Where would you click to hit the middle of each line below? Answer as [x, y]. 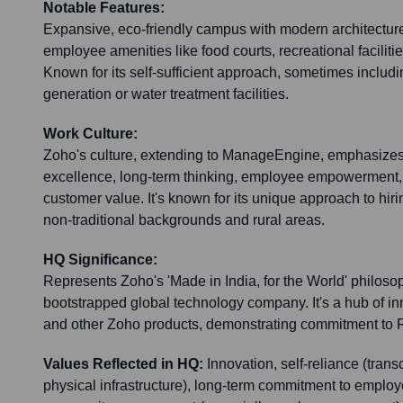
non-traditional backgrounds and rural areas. [184, 220]
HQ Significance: [100, 260]
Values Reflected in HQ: [123, 364]
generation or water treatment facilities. [166, 94]
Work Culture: [90, 134]
